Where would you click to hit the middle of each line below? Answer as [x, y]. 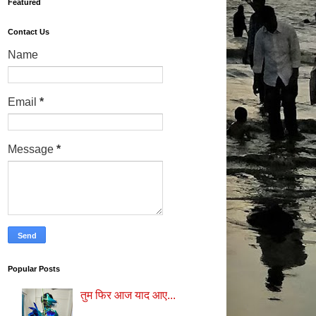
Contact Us [29, 31]
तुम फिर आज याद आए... [128, 296]
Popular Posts [34, 268]
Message [32, 149]
